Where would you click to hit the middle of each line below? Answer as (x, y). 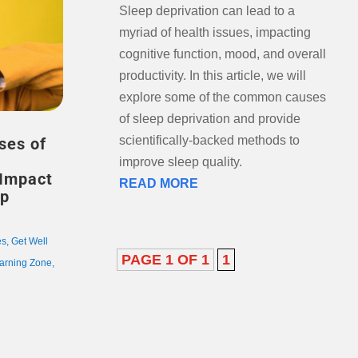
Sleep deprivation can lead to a (207, 11)
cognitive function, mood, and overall (222, 54)
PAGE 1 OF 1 (165, 260)
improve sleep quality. (180, 162)
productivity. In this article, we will (212, 76)
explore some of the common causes (222, 97)
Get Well (29, 242)
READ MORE (158, 184)
